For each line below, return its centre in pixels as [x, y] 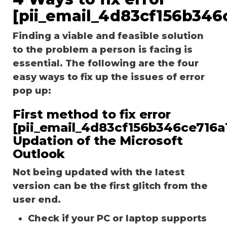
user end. [37, 199]
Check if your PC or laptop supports [117, 218]
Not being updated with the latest [99, 172]
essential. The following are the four [106, 63]
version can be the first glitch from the [110, 186]
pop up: [32, 90]
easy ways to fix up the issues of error [109, 77]
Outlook [39, 154]
